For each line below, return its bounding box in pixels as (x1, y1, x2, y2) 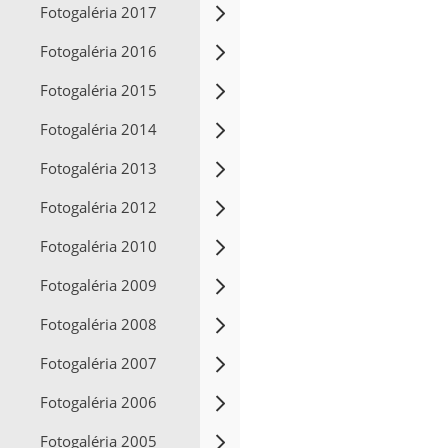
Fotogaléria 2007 (40, 353, 157, 373)
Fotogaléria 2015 (40, 80, 157, 100)
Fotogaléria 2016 (40, 41, 157, 61)
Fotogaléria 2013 (40, 158, 157, 178)
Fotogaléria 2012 (40, 197, 157, 217)
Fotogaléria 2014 (40, 119, 157, 139)
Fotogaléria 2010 (40, 236, 157, 256)
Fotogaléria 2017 (40, 2, 157, 22)
